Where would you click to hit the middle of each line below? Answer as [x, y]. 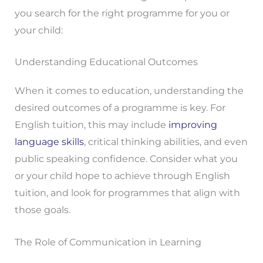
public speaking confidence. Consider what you [126, 159]
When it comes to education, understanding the [129, 91]
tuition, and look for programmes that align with [127, 193]
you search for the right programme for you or [122, 13]
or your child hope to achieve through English [122, 176]
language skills [49, 142]
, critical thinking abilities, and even [166, 142]
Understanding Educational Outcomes [106, 62]
